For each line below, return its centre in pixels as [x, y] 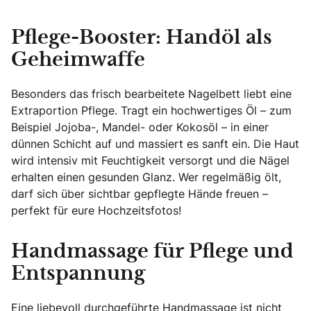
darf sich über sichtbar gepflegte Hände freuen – [140, 193]
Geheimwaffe [78, 60]
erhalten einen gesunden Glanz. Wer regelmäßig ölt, [146, 177]
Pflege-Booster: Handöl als [142, 38]
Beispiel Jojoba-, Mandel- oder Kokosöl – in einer [140, 127]
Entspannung [78, 274]
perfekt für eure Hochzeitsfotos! [96, 210]
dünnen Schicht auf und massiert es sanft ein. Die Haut [155, 143]
